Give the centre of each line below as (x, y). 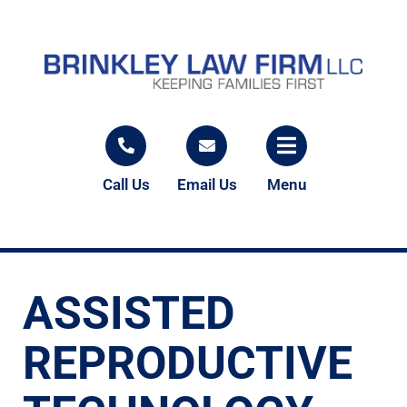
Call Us (126, 184)
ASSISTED (129, 313)
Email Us (207, 184)
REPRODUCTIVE (188, 363)
